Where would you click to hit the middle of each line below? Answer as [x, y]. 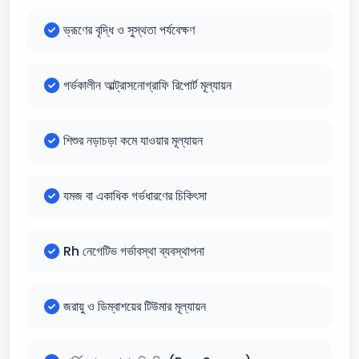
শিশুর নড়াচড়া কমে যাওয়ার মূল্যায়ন [133, 141]
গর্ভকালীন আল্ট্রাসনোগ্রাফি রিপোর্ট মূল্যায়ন [147, 85]
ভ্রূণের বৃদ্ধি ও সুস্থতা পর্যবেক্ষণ [129, 30]
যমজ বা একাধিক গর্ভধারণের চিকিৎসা [135, 196]
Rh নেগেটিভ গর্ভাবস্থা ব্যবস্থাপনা [134, 251]
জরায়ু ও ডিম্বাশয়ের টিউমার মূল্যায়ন [135, 307]
